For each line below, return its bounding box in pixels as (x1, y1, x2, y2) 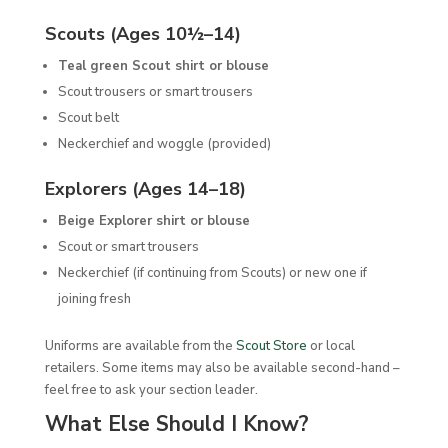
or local (306, 337, 355, 356)
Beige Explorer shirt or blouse (57, 212, 250, 231)
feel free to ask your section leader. (44, 381, 258, 400)
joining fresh (57, 290, 131, 309)
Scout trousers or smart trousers (57, 83, 253, 102)
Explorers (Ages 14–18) (44, 177, 246, 202)
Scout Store (235, 337, 307, 356)
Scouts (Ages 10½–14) (44, 22, 241, 47)
